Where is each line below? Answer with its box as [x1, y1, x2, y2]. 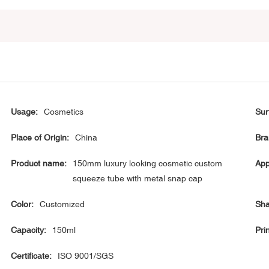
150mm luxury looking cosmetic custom [73, 159, 223, 169]
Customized [40, 199, 85, 210]
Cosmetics [44, 107, 84, 117]
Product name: [11, 159, 67, 169]
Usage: [11, 107, 38, 117]
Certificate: [11, 251, 52, 261]
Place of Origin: [11, 133, 70, 143]
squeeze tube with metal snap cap [73, 174, 203, 184]
